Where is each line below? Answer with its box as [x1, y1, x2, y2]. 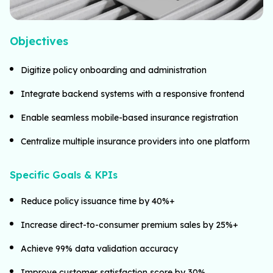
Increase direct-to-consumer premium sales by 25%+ [21, 219, 238, 230]
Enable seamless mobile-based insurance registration [21, 112, 238, 123]
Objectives [10, 34, 68, 48]
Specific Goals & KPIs [10, 168, 118, 181]
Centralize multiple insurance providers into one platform [21, 135, 250, 147]
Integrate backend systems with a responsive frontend [21, 88, 244, 99]
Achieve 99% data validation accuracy [21, 243, 178, 254]
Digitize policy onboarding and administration [21, 64, 207, 76]
